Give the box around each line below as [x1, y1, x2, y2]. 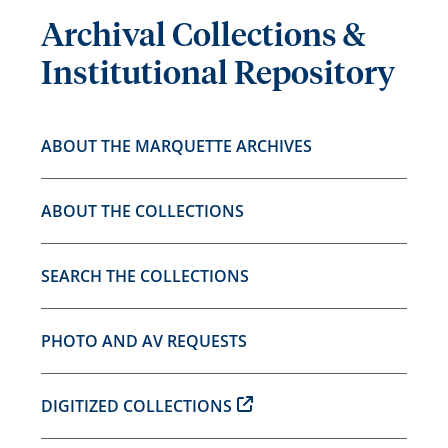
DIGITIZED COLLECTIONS [40, 395, 232, 417]
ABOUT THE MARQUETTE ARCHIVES [40, 135, 312, 157]
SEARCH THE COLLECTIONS [40, 265, 249, 287]
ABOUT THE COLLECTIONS [40, 200, 244, 222]
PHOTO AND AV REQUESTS [40, 330, 247, 352]
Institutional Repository [40, 59, 395, 91]
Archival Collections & [40, 21, 365, 53]
